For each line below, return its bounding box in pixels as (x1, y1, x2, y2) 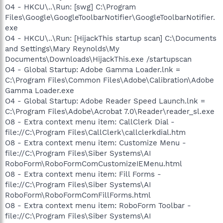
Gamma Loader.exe (5, 86, 74, 95)
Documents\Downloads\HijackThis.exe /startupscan (5, 54, 192, 64)
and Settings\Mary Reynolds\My (5, 44, 119, 53)
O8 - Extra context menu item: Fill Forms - (5, 169, 161, 179)
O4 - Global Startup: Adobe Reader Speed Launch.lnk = (5, 96, 205, 106)
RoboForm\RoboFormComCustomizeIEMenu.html (5, 159, 182, 168)
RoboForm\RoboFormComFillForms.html (5, 190, 151, 200)
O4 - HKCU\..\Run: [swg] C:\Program (5, 2, 136, 11)
